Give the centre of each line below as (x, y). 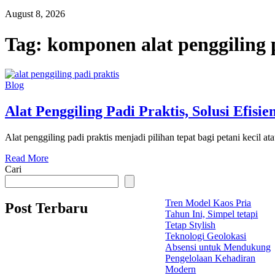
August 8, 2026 (35, 14)
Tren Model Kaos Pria (208, 203)
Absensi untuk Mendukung (218, 247)
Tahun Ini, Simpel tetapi (212, 214)
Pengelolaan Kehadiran (211, 258)
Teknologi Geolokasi (206, 236)
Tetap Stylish (191, 225)
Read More (27, 158)
